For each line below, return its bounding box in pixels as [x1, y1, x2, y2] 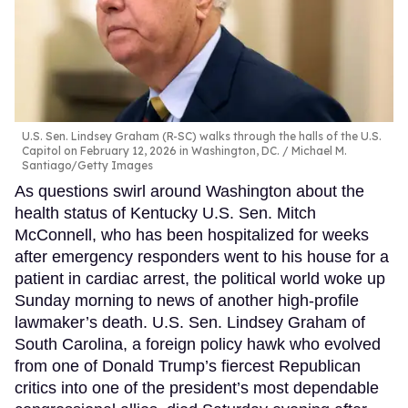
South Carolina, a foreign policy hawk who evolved [15, 334, 381, 353]
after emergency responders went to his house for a [15, 247, 389, 266]
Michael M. [289, 143, 347, 158]
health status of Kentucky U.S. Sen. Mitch [15, 203, 316, 222]
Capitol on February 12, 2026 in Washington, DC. [22, 143, 280, 158]
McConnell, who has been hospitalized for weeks [15, 225, 369, 244]
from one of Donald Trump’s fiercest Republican [15, 356, 361, 375]
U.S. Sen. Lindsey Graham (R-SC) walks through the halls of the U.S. [22, 128, 382, 143]
